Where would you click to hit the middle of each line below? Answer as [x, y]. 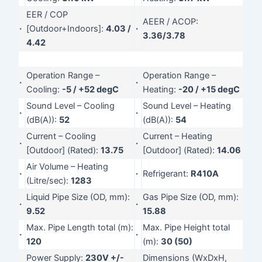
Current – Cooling [61, 136]
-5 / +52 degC [91, 89]
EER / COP [47, 14]
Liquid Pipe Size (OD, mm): [78, 197]
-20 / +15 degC [209, 89]
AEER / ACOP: [171, 21]
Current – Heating [178, 136]
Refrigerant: [167, 173]
